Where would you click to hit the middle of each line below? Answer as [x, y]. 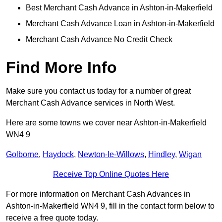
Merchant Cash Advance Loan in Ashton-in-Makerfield [120, 24]
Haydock [58, 155]
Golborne [22, 155]
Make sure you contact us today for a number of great [98, 91]
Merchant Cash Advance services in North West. [90, 103]
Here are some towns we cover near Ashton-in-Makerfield [106, 123]
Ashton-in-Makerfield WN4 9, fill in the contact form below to [110, 206]
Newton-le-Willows [111, 155]
